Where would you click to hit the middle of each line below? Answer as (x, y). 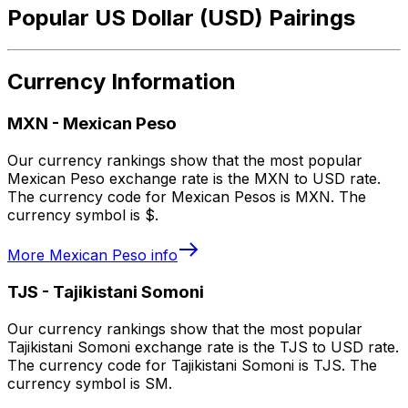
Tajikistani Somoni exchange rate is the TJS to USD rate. (203, 347)
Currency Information (122, 82)
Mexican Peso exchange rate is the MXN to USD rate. (194, 179)
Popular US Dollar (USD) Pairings (181, 17)
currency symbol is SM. (90, 383)
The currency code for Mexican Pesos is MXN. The (187, 197)
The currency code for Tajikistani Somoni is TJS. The (192, 365)
